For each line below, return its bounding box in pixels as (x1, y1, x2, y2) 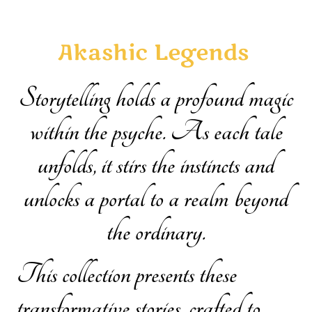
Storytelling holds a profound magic (19, 81, 293, 116)
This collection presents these (17, 257, 237, 291)
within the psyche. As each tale (29, 115, 283, 149)
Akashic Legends (58, 38, 249, 68)
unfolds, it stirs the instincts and (38, 148, 274, 182)
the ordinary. (107, 215, 205, 249)
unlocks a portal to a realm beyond (24, 182, 288, 216)
